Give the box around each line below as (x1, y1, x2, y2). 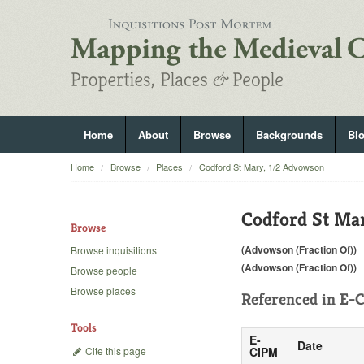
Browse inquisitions (71, 243, 157, 258)
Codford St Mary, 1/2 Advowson (198, 160, 324, 173)
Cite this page (83, 343, 146, 357)
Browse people (71, 263, 137, 278)
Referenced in (241, 288, 340, 310)
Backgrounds (256, 127, 323, 142)
